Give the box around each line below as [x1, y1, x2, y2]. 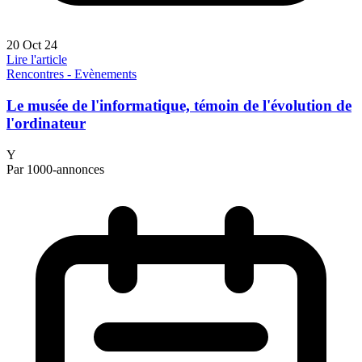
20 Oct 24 [6, 38, 57, 53]
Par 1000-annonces [6, 162, 104, 176]
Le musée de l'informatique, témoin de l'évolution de [6, 96, 351, 114]
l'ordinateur [6, 114, 86, 132]
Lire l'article [6, 53, 67, 67]
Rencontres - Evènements [6, 67, 137, 82]
